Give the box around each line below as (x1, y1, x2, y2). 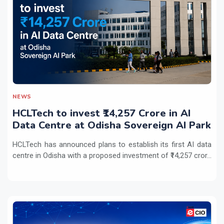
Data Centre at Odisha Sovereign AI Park (12, 118, 211, 132)
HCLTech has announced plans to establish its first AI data (12, 139, 211, 149)
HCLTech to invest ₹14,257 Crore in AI (12, 106, 190, 120)
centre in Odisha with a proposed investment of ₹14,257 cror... (12, 150, 211, 160)
